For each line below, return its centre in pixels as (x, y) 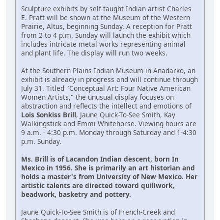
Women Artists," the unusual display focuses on (97, 97)
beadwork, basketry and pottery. (76, 194)
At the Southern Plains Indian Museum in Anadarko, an (108, 71)
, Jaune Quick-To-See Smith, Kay (126, 115)
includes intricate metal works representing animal (103, 44)
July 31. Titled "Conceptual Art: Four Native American (106, 88)
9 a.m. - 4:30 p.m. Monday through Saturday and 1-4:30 (109, 133)
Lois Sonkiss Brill (49, 115)
